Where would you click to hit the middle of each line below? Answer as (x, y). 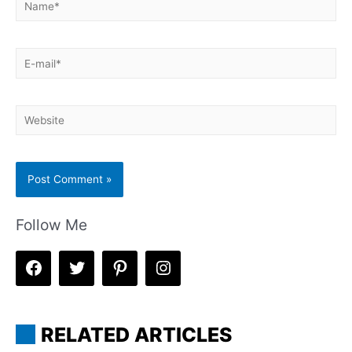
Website (35, 114)
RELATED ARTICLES (137, 334)
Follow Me (51, 224)
